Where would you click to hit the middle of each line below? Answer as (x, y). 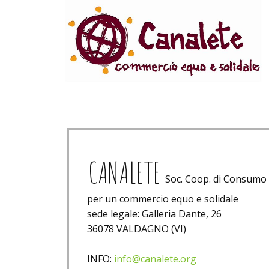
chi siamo (179, 90)
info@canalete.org (155, 259)
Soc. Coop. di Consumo (216, 179)
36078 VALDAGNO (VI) (137, 229)
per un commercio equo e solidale (163, 199)
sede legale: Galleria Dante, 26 (154, 214)
